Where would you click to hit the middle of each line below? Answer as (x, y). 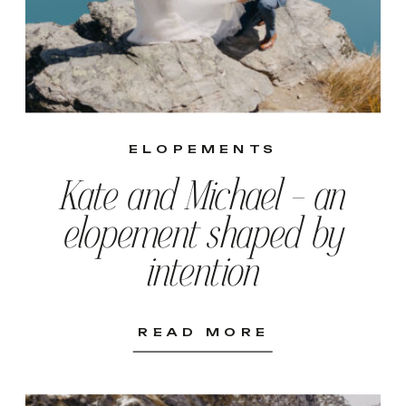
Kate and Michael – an (203, 199)
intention (203, 275)
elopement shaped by (203, 237)
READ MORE (204, 332)
